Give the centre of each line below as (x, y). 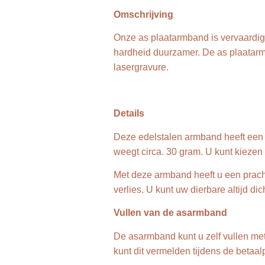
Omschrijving (143, 15)
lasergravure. (141, 67)
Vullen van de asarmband (170, 213)
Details (129, 114)
